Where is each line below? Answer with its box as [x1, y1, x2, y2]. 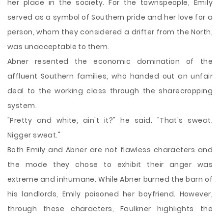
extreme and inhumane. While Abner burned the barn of [7, 174, 213, 184]
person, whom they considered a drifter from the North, [7, 27, 213, 37]
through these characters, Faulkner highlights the [7, 204, 213, 214]
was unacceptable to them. [7, 42, 110, 52]
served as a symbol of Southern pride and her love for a [7, 12, 213, 22]
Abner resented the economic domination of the [7, 56, 213, 66]
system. [7, 101, 37, 110]
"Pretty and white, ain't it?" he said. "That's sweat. [7, 115, 213, 125]
